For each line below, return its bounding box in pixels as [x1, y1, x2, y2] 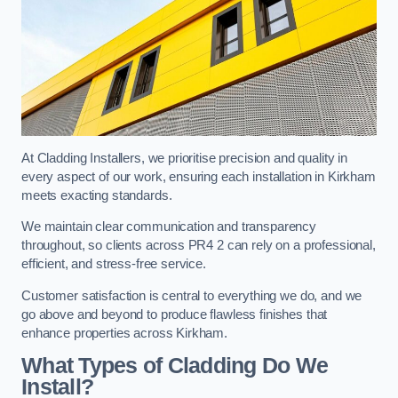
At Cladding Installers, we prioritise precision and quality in [21, 150, 347, 165]
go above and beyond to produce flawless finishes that [21, 306, 328, 322]
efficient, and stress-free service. [21, 257, 206, 272]
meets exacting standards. [21, 187, 172, 203]
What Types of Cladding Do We [21, 354, 329, 378]
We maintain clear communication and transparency [21, 219, 317, 235]
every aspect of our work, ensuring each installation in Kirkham [21, 169, 376, 184]
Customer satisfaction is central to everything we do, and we [21, 288, 362, 303]
